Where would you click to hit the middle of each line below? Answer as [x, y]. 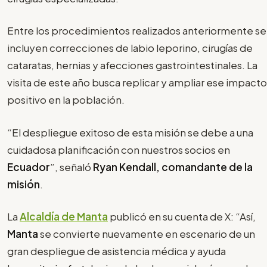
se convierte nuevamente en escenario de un [147, 234]
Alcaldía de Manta [64, 217]
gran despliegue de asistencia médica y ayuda [117, 251]
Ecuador [29, 167]
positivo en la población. [66, 100]
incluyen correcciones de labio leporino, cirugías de [130, 48]
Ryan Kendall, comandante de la [173, 167]
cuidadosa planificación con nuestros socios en [119, 149]
